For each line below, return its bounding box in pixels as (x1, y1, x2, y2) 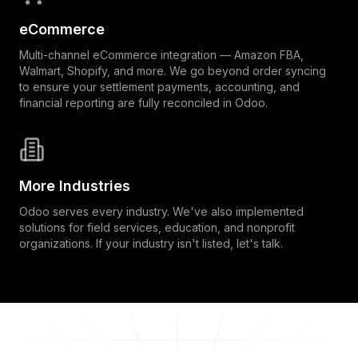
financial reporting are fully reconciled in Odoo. (19, 95, 268, 109)
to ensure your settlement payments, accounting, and (19, 79, 300, 93)
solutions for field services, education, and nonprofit (19, 220, 295, 234)
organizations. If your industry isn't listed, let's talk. (19, 236, 283, 250)
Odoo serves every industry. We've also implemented (19, 204, 304, 218)
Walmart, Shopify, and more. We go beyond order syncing (19, 63, 326, 78)
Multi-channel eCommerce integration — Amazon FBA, (19, 47, 304, 62)
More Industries (19, 177, 130, 194)
